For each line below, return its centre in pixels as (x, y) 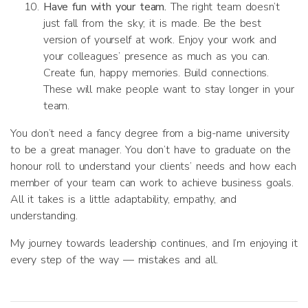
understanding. (44, 216)
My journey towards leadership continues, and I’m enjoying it (154, 243)
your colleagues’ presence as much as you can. (157, 56)
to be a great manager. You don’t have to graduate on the (151, 150)
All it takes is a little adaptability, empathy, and (123, 199)
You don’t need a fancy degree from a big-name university (150, 133)
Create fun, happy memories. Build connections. (156, 73)
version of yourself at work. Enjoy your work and (160, 40)
